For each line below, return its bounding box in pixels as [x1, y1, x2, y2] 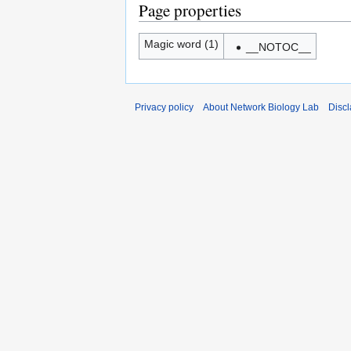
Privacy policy [135, 102, 194, 113]
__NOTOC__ [245, 41, 311, 54]
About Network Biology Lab [203, 102, 319, 113]
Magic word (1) [143, 38, 219, 50]
